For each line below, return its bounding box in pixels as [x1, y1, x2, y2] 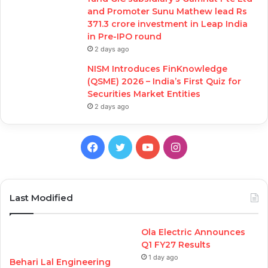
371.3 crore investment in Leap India [87, 19, 248, 30]
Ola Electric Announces [141, 227, 246, 238]
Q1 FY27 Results [141, 239, 211, 251]
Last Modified [10, 192, 73, 204]
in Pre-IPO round [87, 31, 164, 42]
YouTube [153, 140, 196, 153]
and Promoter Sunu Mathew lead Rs [87, 6, 247, 17]
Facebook [98, 140, 148, 153]
